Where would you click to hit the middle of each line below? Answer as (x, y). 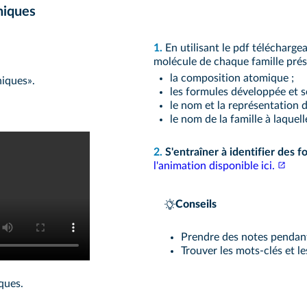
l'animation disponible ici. (214, 166)
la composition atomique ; (232, 78)
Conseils (196, 204)
